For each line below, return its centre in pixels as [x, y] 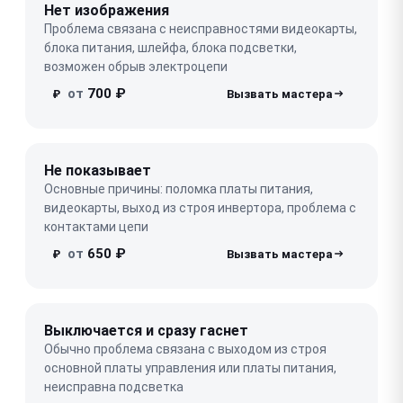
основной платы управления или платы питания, [190, 367]
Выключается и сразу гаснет [146, 330]
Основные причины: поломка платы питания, [179, 188]
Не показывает [98, 170]
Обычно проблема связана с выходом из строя [185, 349]
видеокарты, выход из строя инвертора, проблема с [200, 207]
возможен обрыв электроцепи [136, 66]
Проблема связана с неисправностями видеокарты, [201, 28]
